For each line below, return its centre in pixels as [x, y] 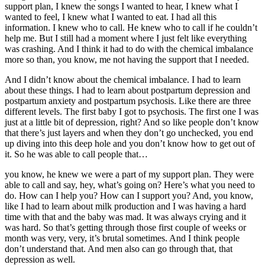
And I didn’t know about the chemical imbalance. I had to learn [123, 79]
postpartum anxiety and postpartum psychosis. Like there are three [128, 101]
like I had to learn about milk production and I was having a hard [125, 206]
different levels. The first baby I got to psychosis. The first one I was [132, 111]
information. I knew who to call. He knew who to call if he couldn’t [131, 27]
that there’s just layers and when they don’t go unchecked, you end [129, 132]
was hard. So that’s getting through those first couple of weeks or [125, 227]
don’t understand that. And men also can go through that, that [119, 248]
